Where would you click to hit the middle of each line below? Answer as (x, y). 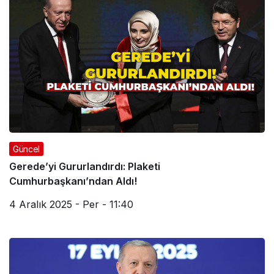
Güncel (26, 149)
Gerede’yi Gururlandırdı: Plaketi (85, 167)
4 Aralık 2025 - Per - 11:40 (71, 205)
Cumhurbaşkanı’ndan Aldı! (73, 181)
